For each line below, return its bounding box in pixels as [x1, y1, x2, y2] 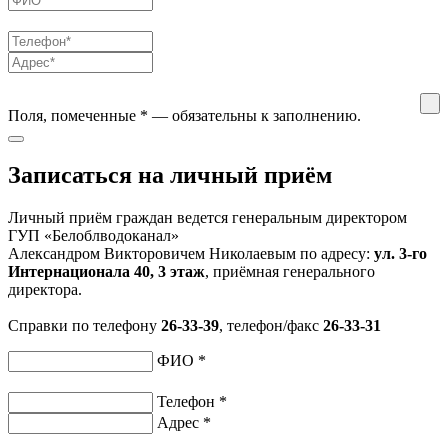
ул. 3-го [374, 245, 427, 263]
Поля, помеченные [8, 106, 140, 124]
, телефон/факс [219, 317, 323, 335]
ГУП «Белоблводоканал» [8, 227, 179, 245]
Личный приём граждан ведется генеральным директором [8, 209, 407, 227]
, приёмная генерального [205, 263, 375, 281]
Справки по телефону [8, 317, 161, 335]
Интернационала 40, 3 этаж [8, 263, 205, 281]
